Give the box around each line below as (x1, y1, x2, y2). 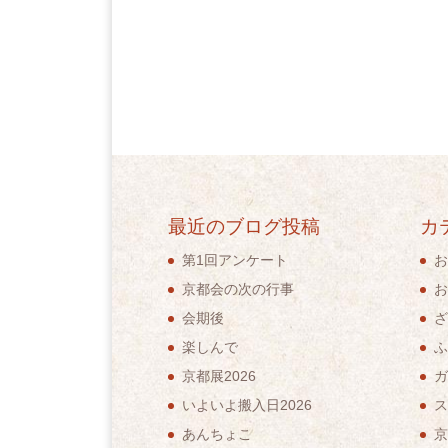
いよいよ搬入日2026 (182, 397, 312, 414)
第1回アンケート (182, 252, 288, 269)
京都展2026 (182, 368, 256, 385)
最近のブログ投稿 (168, 216, 320, 238)
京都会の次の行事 (182, 281, 294, 298)
